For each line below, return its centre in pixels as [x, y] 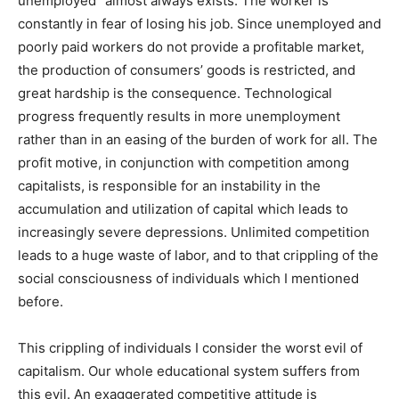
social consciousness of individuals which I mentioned [188, 278]
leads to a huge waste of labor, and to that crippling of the [198, 255]
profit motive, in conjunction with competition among [183, 162]
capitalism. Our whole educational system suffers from [189, 370]
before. [41, 301]
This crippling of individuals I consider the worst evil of [190, 347]
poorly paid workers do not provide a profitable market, [191, 46]
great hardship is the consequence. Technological [175, 93]
